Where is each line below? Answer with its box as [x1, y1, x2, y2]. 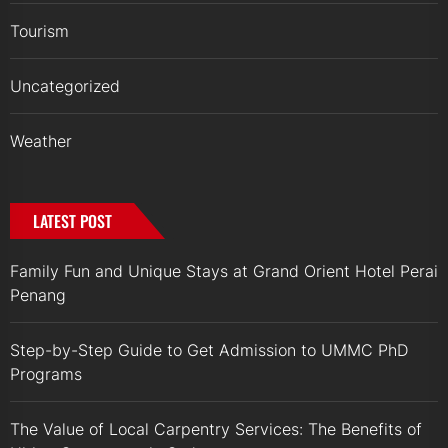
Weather [10, 130, 72, 151]
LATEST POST [33, 208, 112, 233]
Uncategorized [10, 75, 120, 96]
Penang [10, 284, 66, 305]
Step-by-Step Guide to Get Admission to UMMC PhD [10, 339, 408, 360]
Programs [10, 363, 82, 384]
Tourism [10, 20, 69, 41]
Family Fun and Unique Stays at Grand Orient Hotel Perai [10, 260, 438, 281]
